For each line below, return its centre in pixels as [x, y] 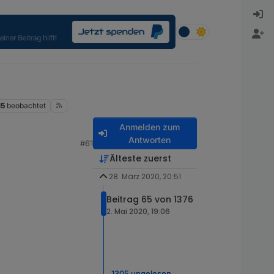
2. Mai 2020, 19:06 [138, 212]
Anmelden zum [149, 127]
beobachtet [26, 106]
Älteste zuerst [140, 159]
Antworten [149, 140]
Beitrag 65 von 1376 [150, 200]
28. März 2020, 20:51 [145, 177]
